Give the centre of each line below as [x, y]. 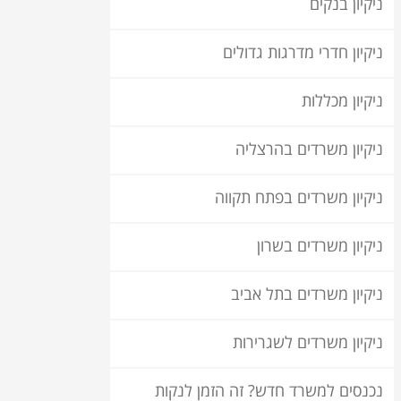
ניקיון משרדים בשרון [320, 247]
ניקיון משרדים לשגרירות [308, 343]
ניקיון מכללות [342, 102]
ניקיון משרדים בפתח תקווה [299, 198]
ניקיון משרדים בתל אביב [307, 295]
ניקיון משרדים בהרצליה [309, 150]
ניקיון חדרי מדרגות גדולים [303, 53]
